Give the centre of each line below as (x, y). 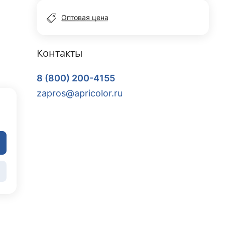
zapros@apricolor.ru (79, 93)
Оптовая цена (85, 17)
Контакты (59, 53)
